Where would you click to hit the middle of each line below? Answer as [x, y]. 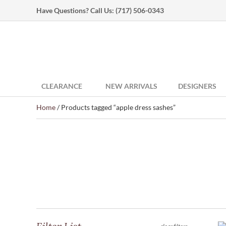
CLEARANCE [62, 86]
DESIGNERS [197, 86]
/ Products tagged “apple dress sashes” [116, 107]
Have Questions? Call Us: [76, 10]
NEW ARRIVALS [131, 86]
